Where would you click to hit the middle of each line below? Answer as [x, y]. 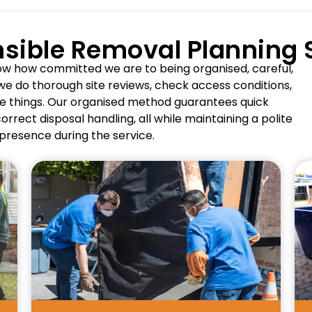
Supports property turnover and [151, 262]
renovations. [198, 277]
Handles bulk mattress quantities [149, 291]
